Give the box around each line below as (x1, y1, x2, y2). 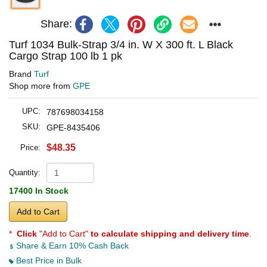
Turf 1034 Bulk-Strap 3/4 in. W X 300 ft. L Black (9, 38, 233, 51)
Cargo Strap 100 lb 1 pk (9, 49, 122, 62)
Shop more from (9, 80, 73, 91)
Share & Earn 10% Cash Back (14, 240, 129, 250)
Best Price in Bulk (14, 255, 82, 265)
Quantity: (9, 167, 41, 177)
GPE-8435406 (46, 122, 100, 132)
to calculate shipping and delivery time (91, 228, 249, 238)
